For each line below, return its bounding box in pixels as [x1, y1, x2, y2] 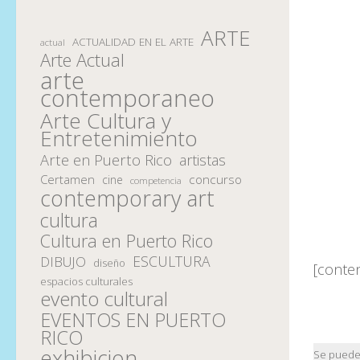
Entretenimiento [40, 123, 198, 153]
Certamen [40, 170, 95, 187]
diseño [93, 256, 125, 270]
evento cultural [40, 284, 168, 312]
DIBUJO [40, 252, 86, 271]
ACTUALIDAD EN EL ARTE [72, 34, 194, 49]
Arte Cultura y [40, 105, 171, 135]
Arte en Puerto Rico [40, 149, 172, 170]
